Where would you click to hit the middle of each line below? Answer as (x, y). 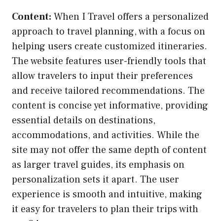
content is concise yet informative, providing (110, 105)
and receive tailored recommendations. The (108, 91)
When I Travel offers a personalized (130, 17)
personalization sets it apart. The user (95, 179)
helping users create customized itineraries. (110, 46)
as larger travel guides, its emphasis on (98, 165)
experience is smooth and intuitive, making (107, 194)
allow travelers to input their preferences (102, 76)
